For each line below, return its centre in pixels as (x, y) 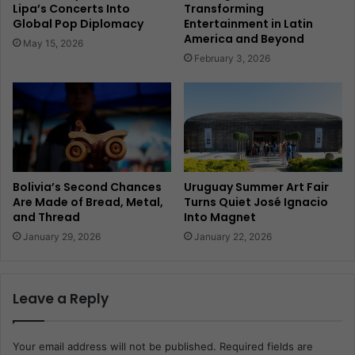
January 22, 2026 (233, 236)
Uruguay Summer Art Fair (256, 187)
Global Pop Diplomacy (78, 23)
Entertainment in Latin (248, 23)
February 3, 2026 (232, 58)
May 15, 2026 (53, 43)
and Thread (46, 217)
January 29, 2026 (62, 236)
